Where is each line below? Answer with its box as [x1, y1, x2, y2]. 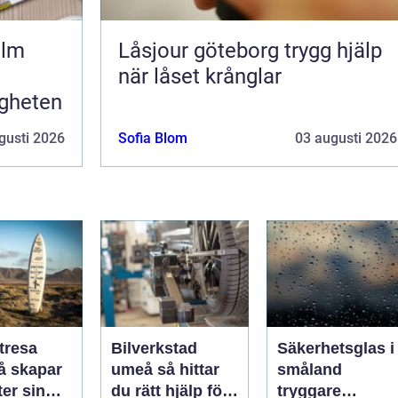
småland [277, 360, 342, 378]
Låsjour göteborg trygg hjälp [118, 37, 284, 63]
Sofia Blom [118, 129, 187, 147]
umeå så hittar [111, 360, 157, 378]
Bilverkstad [111, 338, 197, 357]
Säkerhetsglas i [277, 338, 394, 357]
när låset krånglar [118, 63, 282, 89]
